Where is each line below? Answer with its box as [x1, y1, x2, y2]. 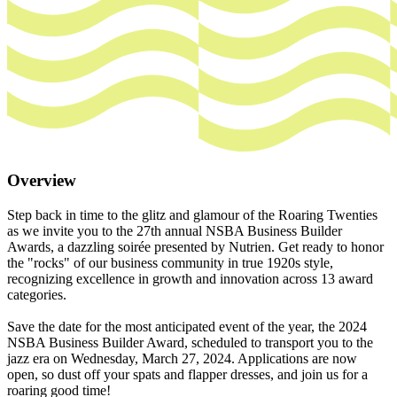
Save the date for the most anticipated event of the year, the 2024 [7, 318, 367, 334]
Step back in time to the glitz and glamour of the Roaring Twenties [7, 206, 378, 222]
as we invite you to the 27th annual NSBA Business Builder [7, 222, 342, 238]
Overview [7, 171, 76, 191]
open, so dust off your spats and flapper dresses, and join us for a [7, 366, 368, 382]
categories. [7, 286, 66, 302]
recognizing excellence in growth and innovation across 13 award [7, 270, 373, 286]
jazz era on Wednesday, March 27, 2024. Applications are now [7, 350, 357, 366]
